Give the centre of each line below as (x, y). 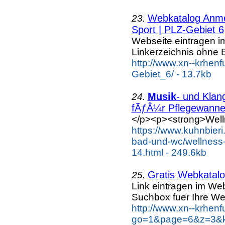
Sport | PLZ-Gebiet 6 (178, 29)
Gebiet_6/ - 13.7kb (171, 74)
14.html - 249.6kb (169, 152)
